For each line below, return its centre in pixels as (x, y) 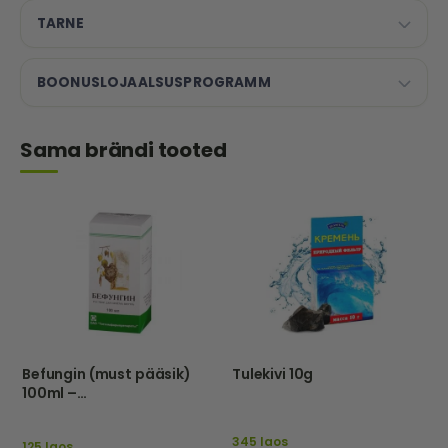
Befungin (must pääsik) (106, 373)
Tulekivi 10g (273, 373)
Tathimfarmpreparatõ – (111, 411)
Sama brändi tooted (123, 149)
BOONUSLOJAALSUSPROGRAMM (154, 82)
